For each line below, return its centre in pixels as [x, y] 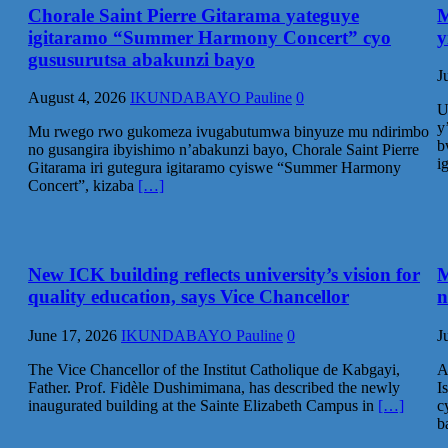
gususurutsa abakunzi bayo [141, 59]
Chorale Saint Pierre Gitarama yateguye [193, 15]
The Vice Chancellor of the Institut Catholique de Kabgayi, [214, 369]
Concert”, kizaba [83, 186]
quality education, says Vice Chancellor [188, 297]
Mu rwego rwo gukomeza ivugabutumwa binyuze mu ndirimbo [228, 132]
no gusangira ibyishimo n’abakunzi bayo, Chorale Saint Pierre [223, 150]
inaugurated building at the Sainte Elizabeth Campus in [203, 405]
